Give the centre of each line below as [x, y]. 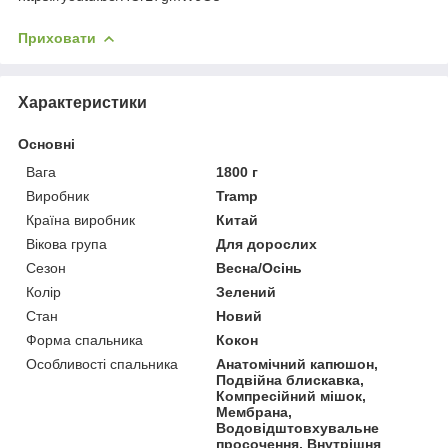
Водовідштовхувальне [298, 427]
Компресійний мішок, [291, 395]
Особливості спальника [102, 363]
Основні [46, 143]
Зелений [246, 291]
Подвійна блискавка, [290, 379]
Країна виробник [80, 219]
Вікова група [66, 243]
